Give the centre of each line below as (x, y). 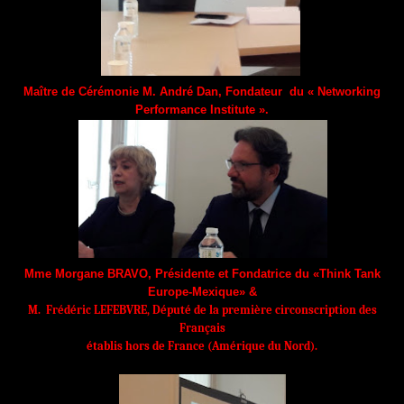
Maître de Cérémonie (81, 91)
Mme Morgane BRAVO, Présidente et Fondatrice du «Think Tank (202, 273)
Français (202, 327)
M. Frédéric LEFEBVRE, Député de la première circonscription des (202, 309)
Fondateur (254, 91)
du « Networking (335, 91)
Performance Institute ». (202, 109)
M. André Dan (180, 91)
